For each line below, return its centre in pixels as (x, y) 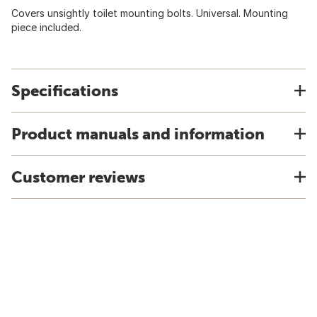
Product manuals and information (138, 134)
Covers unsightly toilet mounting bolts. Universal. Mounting (150, 13)
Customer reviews (78, 177)
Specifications (65, 91)
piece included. (46, 27)
